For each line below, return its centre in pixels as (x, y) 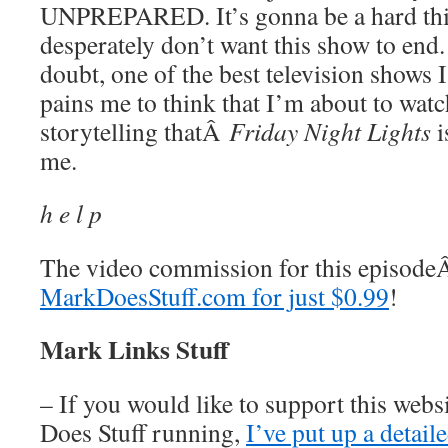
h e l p (71, 213)
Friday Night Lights (330, 131)
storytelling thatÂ (134, 131)
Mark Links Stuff (134, 349)
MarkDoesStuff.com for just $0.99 (214, 296)
